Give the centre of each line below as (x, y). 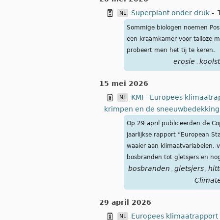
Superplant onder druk (170, 13)
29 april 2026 (125, 203)
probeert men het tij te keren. (171, 50)
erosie (184, 62)
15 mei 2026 (124, 84)
